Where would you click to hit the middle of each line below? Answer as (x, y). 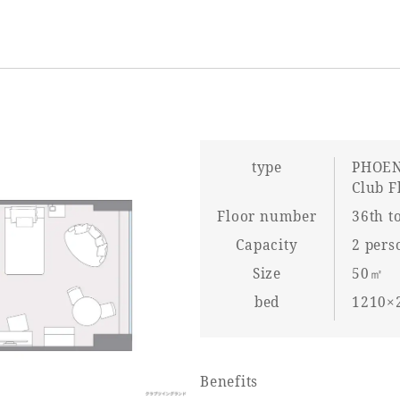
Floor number (267, 216)
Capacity (267, 245)
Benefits (229, 382)
